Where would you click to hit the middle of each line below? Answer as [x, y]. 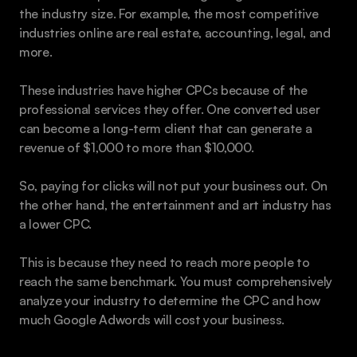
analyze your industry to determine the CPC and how [170, 300]
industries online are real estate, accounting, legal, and [175, 32]
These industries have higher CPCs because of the [163, 90]
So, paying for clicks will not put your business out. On [174, 185]
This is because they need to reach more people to [165, 262]
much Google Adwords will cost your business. [152, 319]
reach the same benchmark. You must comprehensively [176, 281]
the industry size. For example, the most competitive [169, 13]
